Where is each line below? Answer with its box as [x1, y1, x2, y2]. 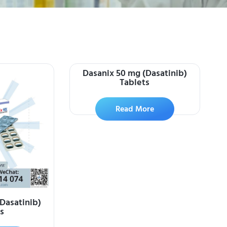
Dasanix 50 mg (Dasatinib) [82, 65, 187, 81]
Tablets [120, 74, 150, 90]
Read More [115, 102, 154, 116]
